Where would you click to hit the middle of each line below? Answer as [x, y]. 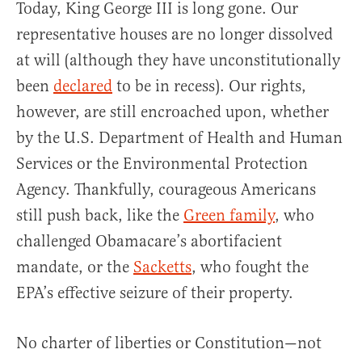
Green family [229, 216]
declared [83, 86]
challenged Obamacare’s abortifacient [149, 242]
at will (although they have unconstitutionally [178, 61]
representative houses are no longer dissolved [175, 35]
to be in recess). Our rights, [209, 86]
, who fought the [250, 267]
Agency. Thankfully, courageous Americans [166, 190]
